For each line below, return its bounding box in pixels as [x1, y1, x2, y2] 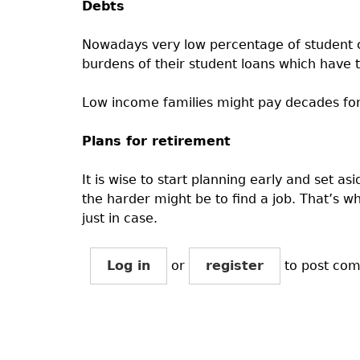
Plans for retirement [81, 133, 231, 149]
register [205, 258, 264, 273]
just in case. [81, 211, 157, 226]
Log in [106, 258, 150, 273]
